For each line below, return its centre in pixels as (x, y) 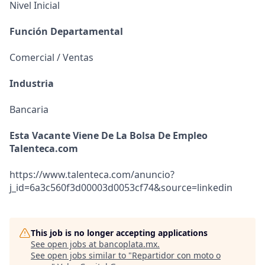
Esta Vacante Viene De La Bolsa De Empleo (109, 135)
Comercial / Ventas (51, 57)
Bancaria (29, 109)
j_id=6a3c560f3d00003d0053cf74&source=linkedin (121, 188)
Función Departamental (66, 31)
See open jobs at (65, 244)
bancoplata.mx (128, 244)
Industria (32, 83)
